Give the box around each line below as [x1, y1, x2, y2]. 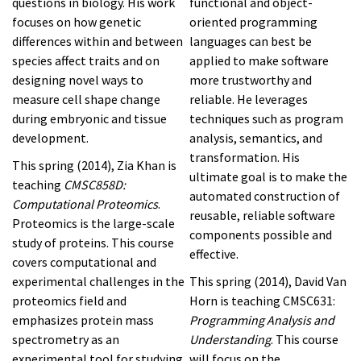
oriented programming [189, 13, 317, 30]
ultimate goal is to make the [189, 168, 347, 185]
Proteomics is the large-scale [12, 214, 175, 231]
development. [12, 129, 89, 146]
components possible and [189, 226, 332, 243]
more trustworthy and [189, 71, 312, 88]
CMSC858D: [64, 176, 126, 193]
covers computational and [12, 253, 156, 270]
